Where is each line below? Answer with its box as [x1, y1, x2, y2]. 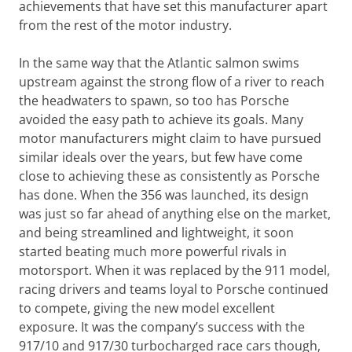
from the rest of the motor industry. [19, 16, 232, 34]
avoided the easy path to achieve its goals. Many [19, 111, 303, 128]
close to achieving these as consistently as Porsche [19, 167, 320, 185]
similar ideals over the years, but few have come [19, 148, 302, 166]
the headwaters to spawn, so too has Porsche [19, 92, 289, 109]
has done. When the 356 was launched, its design [19, 186, 309, 203]
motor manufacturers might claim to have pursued [19, 130, 321, 147]
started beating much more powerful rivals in [19, 243, 287, 260]
